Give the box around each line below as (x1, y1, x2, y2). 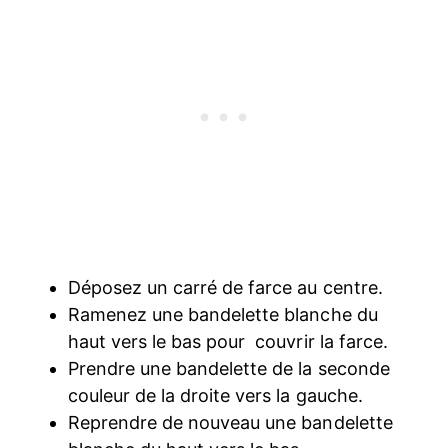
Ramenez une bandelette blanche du (68, 304, 378, 326)
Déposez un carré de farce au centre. (68, 277, 383, 299)
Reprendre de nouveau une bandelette (68, 412, 393, 434)
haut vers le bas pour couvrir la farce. (68, 331, 388, 353)
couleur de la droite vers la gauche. (68, 385, 363, 407)
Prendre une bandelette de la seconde (68, 358, 390, 380)
